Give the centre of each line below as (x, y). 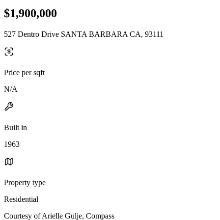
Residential (21, 199)
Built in (15, 127)
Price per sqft (24, 72)
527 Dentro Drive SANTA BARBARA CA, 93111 (84, 34)
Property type (25, 182)
